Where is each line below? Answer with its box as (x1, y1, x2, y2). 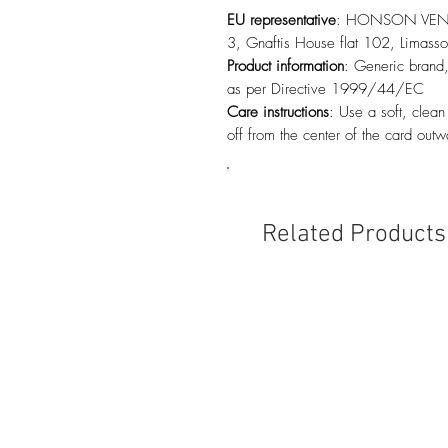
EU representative (227, 10, 336, 30)
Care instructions (227, 102, 329, 122)
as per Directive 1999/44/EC (227, 79, 424, 99)
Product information (227, 56, 344, 76)
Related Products (262, 220, 446, 250)
